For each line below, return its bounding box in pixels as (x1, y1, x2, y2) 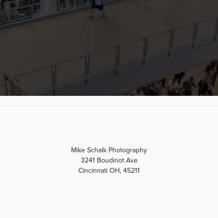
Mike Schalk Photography (71, 146, 147, 154)
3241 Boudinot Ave (80, 156, 138, 164)
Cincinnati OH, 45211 (78, 166, 140, 175)
